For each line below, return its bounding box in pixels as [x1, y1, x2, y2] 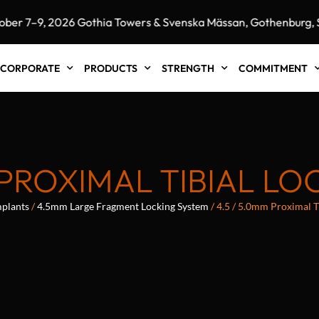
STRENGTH [161, 61, 214, 75]
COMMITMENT [238, 61, 308, 75]
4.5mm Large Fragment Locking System [36, 200, 209, 213]
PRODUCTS [83, 61, 137, 75]
